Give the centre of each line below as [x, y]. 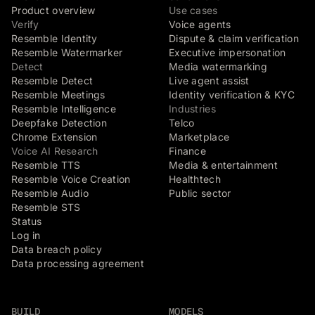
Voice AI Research [55, 151]
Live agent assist [209, 81]
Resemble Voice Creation [71, 179]
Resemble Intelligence [64, 109]
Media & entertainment [223, 165]
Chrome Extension [54, 137]
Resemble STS [46, 207]
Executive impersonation [227, 52]
